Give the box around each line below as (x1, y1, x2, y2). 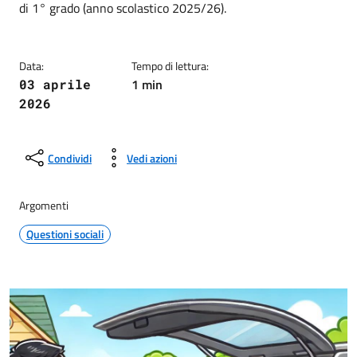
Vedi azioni (127, 149, 177, 167)
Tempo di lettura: (131, 57, 210, 74)
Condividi (48, 149, 92, 167)
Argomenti (19, 197, 69, 214)
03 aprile (19, 76, 91, 92)
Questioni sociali (26, 226, 104, 242)
